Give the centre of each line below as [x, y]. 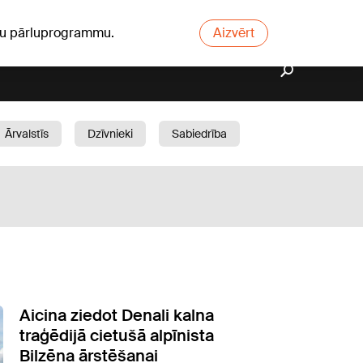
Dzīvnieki [110, 134]
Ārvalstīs [27, 134]
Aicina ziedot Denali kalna [117, 315]
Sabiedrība [199, 134]
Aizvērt [234, 33]
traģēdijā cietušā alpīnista [117, 335]
